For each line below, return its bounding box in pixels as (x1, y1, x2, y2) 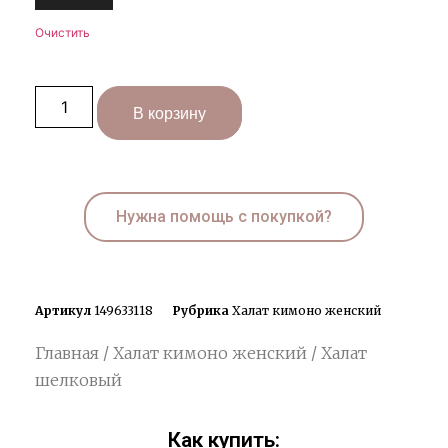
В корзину (133, 102, 207, 125)
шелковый (35, 370, 122, 391)
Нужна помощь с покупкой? (116, 207, 332, 227)
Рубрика (173, 303, 229, 319)
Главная (35, 343, 99, 364)
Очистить (35, 24, 90, 40)
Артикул (35, 303, 94, 319)
